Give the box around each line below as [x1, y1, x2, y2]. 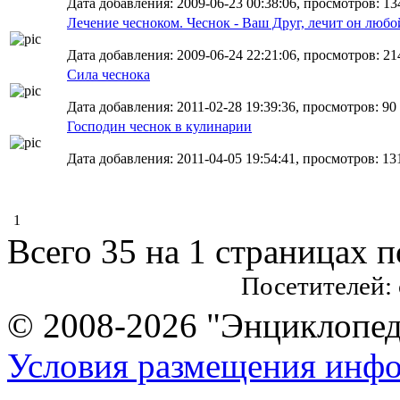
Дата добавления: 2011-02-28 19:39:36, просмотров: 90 [67, 99, 396, 114]
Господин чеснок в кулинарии [67, 119, 252, 134]
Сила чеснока [67, 67, 150, 82]
